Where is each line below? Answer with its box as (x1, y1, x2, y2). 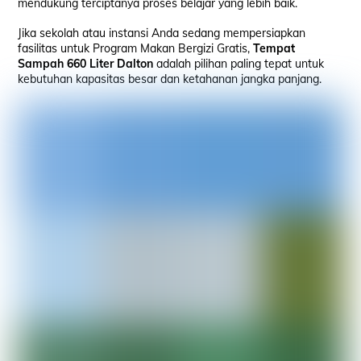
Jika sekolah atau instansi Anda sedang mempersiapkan (18, 26, 306, 41)
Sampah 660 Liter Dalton (18, 56, 154, 72)
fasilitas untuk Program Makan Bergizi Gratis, (18, 41, 254, 56)
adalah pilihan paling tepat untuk (153, 56, 325, 72)
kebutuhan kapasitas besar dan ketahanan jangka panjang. (18, 72, 322, 87)
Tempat (253, 41, 296, 56)
